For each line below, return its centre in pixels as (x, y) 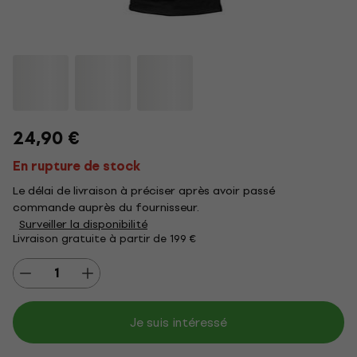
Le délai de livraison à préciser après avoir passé (144, 191)
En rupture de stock (76, 166)
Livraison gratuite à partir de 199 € (104, 239)
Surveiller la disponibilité (83, 224)
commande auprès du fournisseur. (106, 208)
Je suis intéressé (178, 322)
